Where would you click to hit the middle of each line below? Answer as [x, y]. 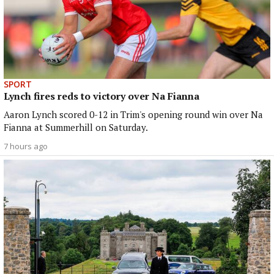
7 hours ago [26, 146]
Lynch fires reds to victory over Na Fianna [102, 96]
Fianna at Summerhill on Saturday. [76, 127]
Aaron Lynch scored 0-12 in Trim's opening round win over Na [133, 114]
